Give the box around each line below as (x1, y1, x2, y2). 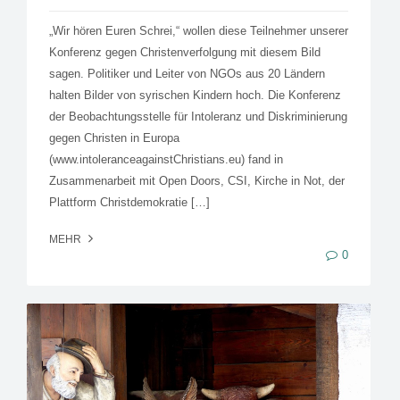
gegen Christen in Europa (49, 130, 179, 145)
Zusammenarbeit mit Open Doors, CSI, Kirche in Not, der (49, 173, 345, 187)
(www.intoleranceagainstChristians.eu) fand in (49, 152, 283, 166)
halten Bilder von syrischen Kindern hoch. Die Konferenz (49, 87, 341, 102)
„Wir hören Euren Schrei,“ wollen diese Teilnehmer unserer (49, 23, 348, 37)
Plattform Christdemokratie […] (49, 195, 210, 209)
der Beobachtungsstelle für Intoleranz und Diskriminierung (49, 109, 347, 123)
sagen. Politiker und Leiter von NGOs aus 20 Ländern (49, 66, 325, 80)
